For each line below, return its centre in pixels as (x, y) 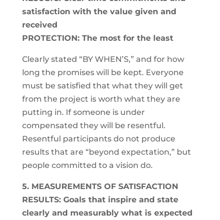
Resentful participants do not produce (98, 139)
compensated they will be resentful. (94, 125)
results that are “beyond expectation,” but (106, 152)
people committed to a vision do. (87, 165)
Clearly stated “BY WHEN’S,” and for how (103, 59)
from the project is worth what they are (101, 99)
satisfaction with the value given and (99, 12)
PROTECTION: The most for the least (97, 38)
